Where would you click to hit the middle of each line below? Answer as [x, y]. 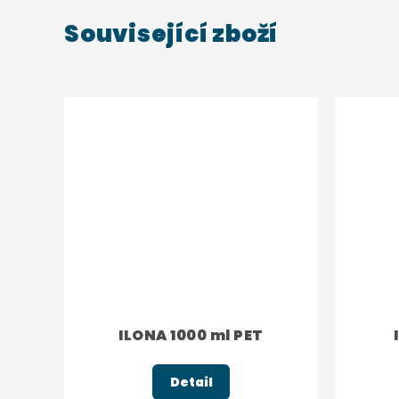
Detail [191, 382]
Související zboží [171, 34]
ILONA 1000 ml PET [191, 335]
